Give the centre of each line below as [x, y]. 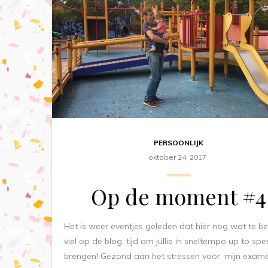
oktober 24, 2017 [177, 157]
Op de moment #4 [179, 196]
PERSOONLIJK [179, 142]
